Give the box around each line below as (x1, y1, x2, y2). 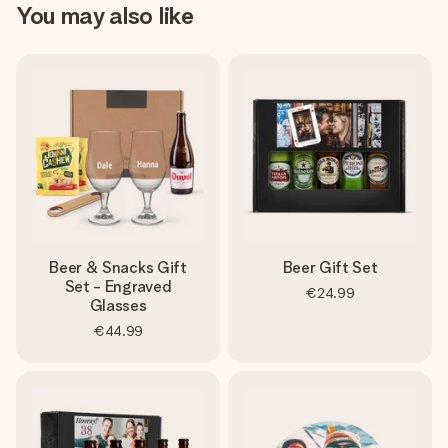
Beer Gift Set (282, 258, 378, 277)
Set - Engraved (64, 277, 172, 296)
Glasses (89, 296, 147, 315)
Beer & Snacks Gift (49, 258, 187, 277)
